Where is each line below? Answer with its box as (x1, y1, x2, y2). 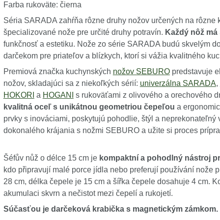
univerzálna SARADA (139, 79, 216, 87)
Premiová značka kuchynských (3, 67, 113, 76)
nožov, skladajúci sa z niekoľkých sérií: (3, 79, 140, 87)
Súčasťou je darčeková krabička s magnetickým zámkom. (3, 205, 218, 213)
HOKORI (3, 91, 34, 99)
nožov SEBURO (112, 67, 170, 76)
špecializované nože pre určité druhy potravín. (3, 28, 165, 36)
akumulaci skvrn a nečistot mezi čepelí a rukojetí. (3, 189, 173, 197)
